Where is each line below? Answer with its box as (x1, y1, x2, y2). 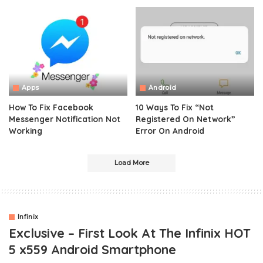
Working (9, 126, 42, 136)
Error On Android (136, 126, 204, 136)
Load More (114, 159, 149, 167)
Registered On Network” (136, 114, 235, 124)
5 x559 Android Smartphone (9, 241, 176, 258)
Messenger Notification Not (9, 114, 120, 124)
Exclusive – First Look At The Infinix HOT (9, 225, 251, 241)
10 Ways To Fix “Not (136, 102, 214, 113)
